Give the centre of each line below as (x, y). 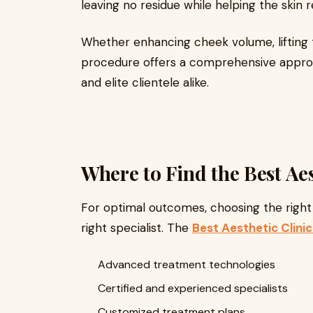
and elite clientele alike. (145, 82)
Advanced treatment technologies (187, 264)
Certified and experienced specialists (193, 288)
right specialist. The (137, 228)
